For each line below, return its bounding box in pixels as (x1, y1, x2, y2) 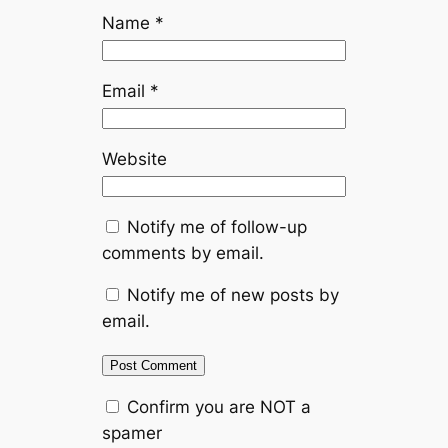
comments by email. (102, 242, 265, 263)
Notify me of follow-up (127, 216, 308, 237)
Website (102, 148, 168, 169)
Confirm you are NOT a (122, 397, 312, 418)
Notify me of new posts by (127, 285, 340, 306)
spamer (102, 423, 163, 444)
